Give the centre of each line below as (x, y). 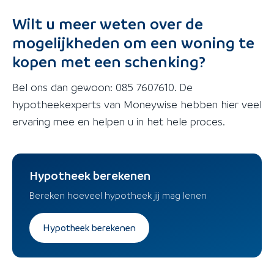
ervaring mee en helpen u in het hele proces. (119, 121)
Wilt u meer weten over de (108, 23)
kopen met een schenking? (109, 61)
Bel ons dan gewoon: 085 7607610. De (102, 87)
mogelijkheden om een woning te (133, 42)
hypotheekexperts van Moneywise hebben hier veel (137, 104)
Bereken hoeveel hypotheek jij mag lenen (118, 195)
